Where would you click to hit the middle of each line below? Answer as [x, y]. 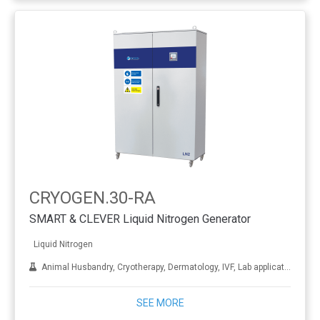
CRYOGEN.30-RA [92, 198]
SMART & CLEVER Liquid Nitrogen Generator [140, 219]
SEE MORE [160, 303]
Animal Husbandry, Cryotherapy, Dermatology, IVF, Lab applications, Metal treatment [161, 267]
